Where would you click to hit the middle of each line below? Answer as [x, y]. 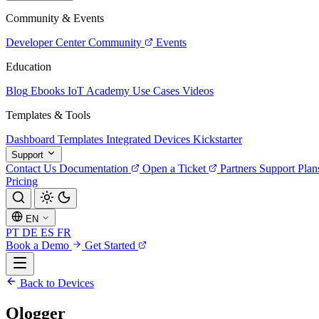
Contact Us [31, 168]
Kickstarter [218, 139]
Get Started [111, 245]
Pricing [22, 181]
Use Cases [156, 91]
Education [28, 67]
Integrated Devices [148, 139]
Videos [198, 91]
